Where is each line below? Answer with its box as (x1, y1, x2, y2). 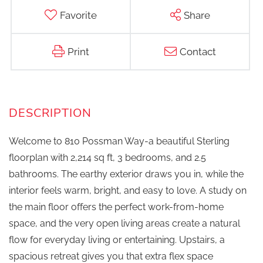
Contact (179, 46, 216, 58)
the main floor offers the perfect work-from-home (9, 201, 224, 213)
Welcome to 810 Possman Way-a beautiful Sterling (9, 136, 230, 147)
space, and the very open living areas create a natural (9, 218, 240, 230)
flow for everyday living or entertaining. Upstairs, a (9, 234, 225, 246)
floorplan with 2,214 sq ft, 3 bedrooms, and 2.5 (9, 152, 206, 164)
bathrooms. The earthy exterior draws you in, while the (9, 168, 244, 180)
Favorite (60, 9, 97, 22)
